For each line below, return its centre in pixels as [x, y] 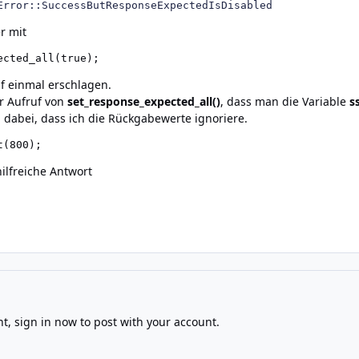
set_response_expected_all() [144, 101]
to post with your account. [148, 322]
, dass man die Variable [285, 101]
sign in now [45, 322]
